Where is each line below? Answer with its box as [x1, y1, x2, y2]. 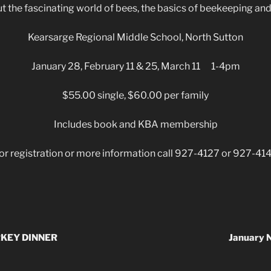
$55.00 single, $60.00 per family [62, 90, 209, 102]
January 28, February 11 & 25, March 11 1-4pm [31, 60, 240, 73]
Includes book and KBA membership [53, 119, 218, 131]
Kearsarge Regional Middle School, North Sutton [28, 31, 243, 44]
